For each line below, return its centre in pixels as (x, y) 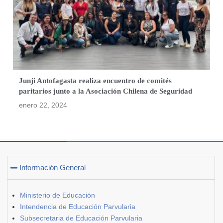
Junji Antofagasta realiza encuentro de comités (96, 81)
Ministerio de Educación (57, 195)
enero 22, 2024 (43, 105)
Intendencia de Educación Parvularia (78, 207)
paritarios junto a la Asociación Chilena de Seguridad (106, 91)
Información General (53, 168)
